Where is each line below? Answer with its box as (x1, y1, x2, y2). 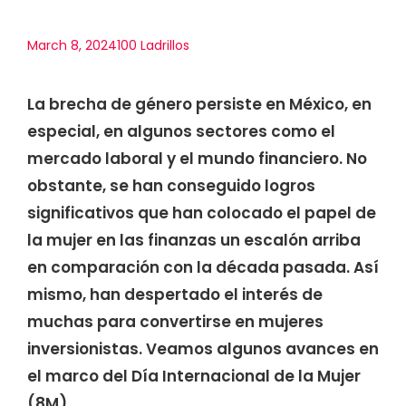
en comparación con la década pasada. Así (27, 256, 379, 278)
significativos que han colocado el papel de (27, 202, 376, 224)
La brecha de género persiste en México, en (27, 93, 372, 115)
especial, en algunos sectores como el (27, 121, 335, 142)
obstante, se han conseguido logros (27, 175, 315, 197)
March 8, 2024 (27, 36, 117, 54)
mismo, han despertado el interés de (27, 284, 323, 305)
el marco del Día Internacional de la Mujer (27, 365, 361, 387)
